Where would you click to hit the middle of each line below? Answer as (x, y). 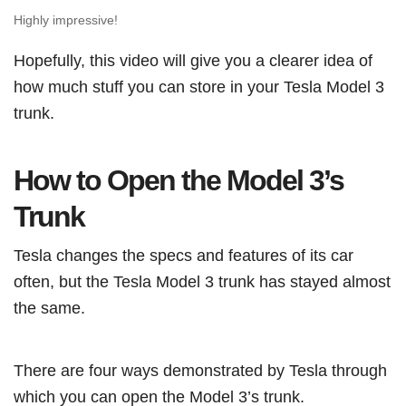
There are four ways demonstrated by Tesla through (200, 371)
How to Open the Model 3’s (179, 181)
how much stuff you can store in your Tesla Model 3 (199, 87)
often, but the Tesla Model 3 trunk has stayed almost (202, 282)
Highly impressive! (66, 19)
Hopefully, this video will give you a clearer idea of (193, 61)
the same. (49, 308)
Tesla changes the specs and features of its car (184, 256)
